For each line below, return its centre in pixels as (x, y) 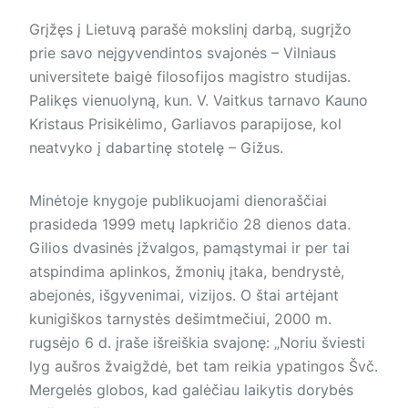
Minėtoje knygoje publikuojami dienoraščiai (178, 201)
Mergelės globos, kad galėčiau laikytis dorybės (191, 390)
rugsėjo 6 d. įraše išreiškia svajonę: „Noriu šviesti (197, 343)
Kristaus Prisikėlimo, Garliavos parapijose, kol (185, 124)
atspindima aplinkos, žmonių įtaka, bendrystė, (187, 272)
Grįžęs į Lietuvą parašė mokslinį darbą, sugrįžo (190, 30)
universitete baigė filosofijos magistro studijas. (190, 77)
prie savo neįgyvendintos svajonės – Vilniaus (183, 53)
